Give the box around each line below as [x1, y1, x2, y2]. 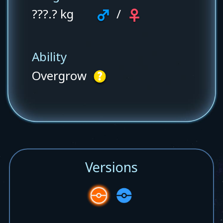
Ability [32, 48, 67, 65]
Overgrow [32, 67, 90, 84]
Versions [85, 157, 138, 176]
